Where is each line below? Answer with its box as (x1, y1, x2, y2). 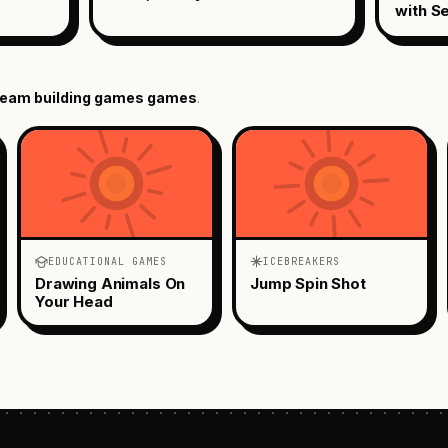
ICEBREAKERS (263, 254, 340, 268)
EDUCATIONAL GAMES (48, 254, 167, 268)
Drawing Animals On (35, 273, 186, 293)
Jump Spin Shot (250, 273, 366, 293)
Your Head (35, 291, 113, 311)
